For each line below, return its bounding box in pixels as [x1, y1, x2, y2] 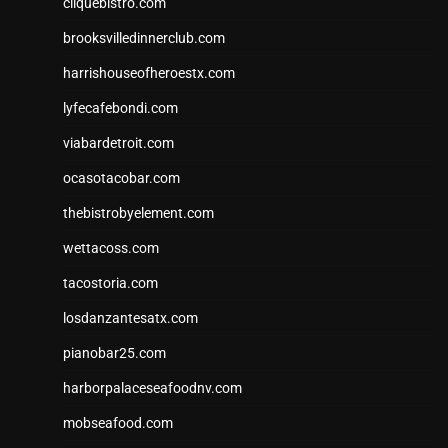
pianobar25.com [63, 345, 166, 362]
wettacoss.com [63, 240, 159, 257]
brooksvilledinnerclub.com [63, 30, 225, 47]
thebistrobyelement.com [63, 205, 214, 222]
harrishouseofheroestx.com [63, 65, 235, 82]
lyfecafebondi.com [63, 100, 178, 117]
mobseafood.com [63, 415, 173, 432]
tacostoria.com [63, 275, 158, 292]
